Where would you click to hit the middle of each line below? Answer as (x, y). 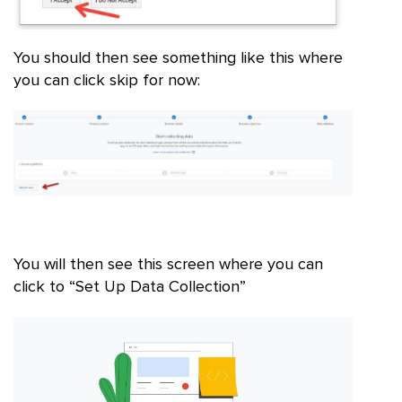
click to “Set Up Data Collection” (130, 288)
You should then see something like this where (178, 59)
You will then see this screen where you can (168, 265)
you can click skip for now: (107, 81)
